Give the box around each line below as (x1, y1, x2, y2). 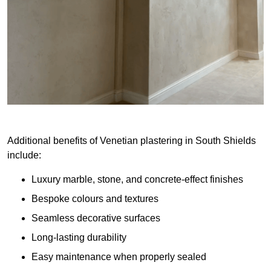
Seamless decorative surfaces (31, 213, 160, 224)
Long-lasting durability (31, 232, 126, 243)
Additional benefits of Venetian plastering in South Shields (7, 135, 256, 146)
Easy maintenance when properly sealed (31, 252, 206, 263)
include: (7, 150, 41, 161)
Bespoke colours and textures (31, 194, 158, 204)
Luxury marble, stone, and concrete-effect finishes (31, 174, 243, 185)
